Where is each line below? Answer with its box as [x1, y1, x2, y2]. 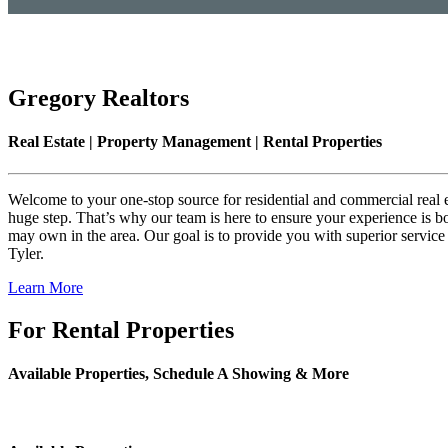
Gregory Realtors [8, 85, 189, 112]
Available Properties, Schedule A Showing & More [8, 364, 349, 382]
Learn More [8, 278, 83, 296]
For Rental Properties [8, 316, 234, 343]
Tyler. [8, 244, 44, 262]
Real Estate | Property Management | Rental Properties [8, 133, 382, 151]
